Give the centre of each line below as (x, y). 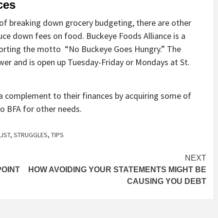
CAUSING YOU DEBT (167, 182)
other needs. (59, 109)
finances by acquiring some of (136, 96)
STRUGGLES (31, 135)
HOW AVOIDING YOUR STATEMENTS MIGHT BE (117, 170)
